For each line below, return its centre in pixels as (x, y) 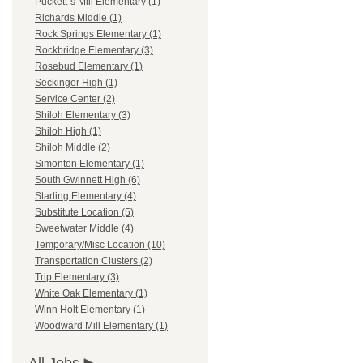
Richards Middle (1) (78, 18)
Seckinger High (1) (76, 83)
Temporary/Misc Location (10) (100, 245)
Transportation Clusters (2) (94, 261)
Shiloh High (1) (68, 132)
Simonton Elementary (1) (90, 164)
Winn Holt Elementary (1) (90, 310)
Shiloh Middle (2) (73, 148)
